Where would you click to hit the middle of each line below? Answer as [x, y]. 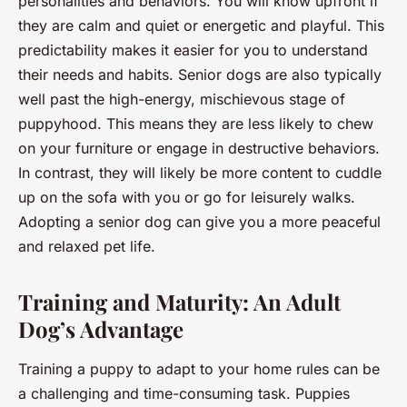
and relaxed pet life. [87, 246]
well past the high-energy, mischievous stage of [182, 99]
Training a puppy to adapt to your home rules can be [199, 368]
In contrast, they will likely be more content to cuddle [200, 172]
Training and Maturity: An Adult [179, 301]
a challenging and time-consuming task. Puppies [184, 393]
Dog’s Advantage [101, 328]
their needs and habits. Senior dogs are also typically [200, 74]
